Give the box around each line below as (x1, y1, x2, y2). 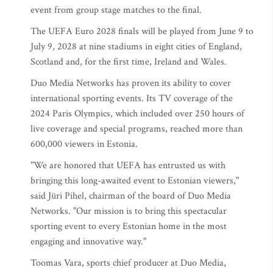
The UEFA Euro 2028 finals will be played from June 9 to (30, 25, 253, 38)
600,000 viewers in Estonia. (30, 138, 138, 151)
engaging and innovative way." (30, 235, 146, 248)
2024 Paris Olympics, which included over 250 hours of (30, 107, 244, 120)
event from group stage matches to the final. (30, 4, 202, 16)
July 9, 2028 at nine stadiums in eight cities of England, (30, 40, 242, 53)
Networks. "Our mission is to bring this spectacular (30, 205, 227, 218)
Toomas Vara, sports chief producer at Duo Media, (30, 257, 226, 269)
